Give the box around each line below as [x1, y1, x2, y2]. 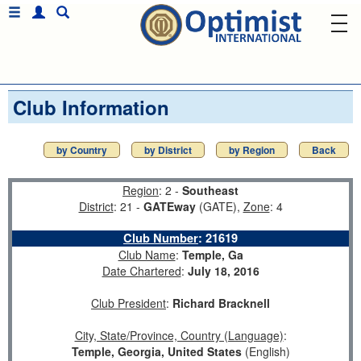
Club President [91, 295, 166, 311]
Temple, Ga [181, 247, 243, 263]
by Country [56, 143, 107, 157]
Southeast [182, 182, 239, 198]
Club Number [123, 230, 198, 247]
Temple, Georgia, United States [71, 343, 242, 359]
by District [144, 143, 192, 157]
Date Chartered [102, 263, 181, 279]
